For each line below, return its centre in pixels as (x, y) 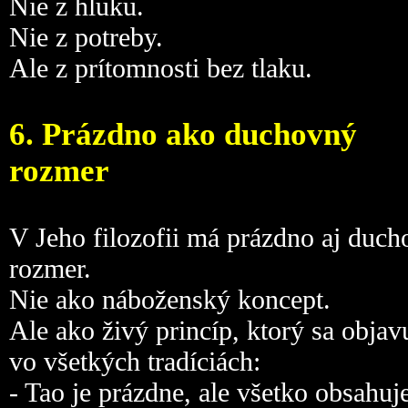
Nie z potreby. (86, 37)
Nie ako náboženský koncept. (170, 299)
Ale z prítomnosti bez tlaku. (161, 68)
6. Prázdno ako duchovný (183, 134)
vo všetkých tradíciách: (135, 361)
